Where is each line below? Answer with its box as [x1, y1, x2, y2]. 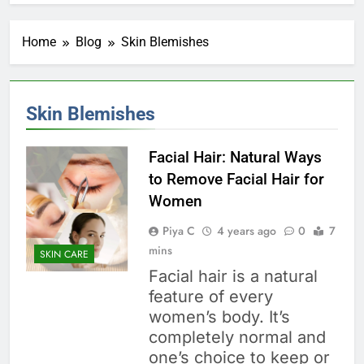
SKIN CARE [40, 246, 89, 262]
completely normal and [148, 327, 326, 348]
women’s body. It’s [148, 307, 290, 327]
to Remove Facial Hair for [148, 170, 324, 189]
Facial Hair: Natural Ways [148, 148, 322, 167]
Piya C [162, 223, 195, 240]
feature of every [148, 287, 273, 307]
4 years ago [216, 223, 276, 240]
